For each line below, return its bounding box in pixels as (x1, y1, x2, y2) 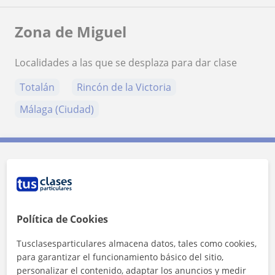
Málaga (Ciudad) (20, 103, 94, 117)
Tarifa (34, 202, 67, 217)
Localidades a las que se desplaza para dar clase (15, 56, 237, 70)
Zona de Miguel (15, 21, 126, 42)
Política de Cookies (17, 212, 109, 226)
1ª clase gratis (34, 231, 101, 245)
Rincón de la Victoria (77, 80, 171, 95)
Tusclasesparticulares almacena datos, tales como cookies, (17, 238, 257, 249)
